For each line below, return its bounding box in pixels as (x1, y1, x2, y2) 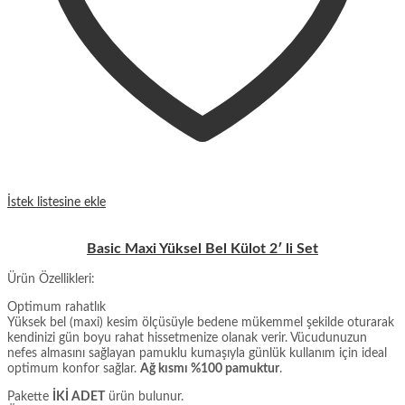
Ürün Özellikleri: (7, 273, 95, 287)
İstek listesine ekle (7, 196, 106, 210)
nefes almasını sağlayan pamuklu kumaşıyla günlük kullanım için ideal (7, 347, 387, 361)
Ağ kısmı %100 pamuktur (140, 363, 279, 376)
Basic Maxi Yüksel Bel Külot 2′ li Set (87, 241, 318, 257)
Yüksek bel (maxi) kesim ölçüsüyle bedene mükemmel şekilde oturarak (7, 316, 394, 330)
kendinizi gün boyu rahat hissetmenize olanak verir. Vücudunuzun (7, 332, 367, 345)
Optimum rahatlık (7, 301, 106, 315)
